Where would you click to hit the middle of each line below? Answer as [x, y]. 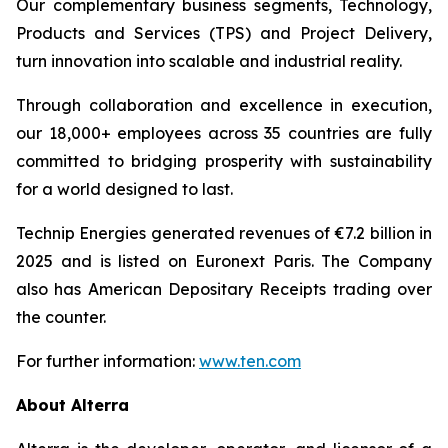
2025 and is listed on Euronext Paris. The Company [224, 261]
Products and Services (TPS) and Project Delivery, [224, 33]
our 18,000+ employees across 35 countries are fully [224, 133]
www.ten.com [250, 361]
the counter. [61, 317]
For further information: [107, 361]
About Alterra [72, 405]
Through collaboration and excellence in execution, [224, 105]
